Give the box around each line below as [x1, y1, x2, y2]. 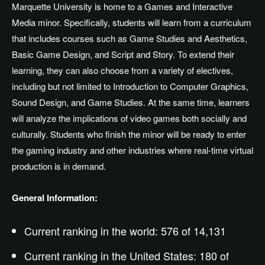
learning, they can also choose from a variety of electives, [12, 63, 233, 76]
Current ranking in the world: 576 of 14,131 [24, 222, 226, 238]
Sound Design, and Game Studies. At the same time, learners [12, 95, 250, 108]
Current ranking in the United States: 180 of [24, 247, 229, 263]
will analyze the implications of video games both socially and [12, 111, 247, 124]
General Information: [12, 190, 98, 204]
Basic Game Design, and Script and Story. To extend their [12, 47, 234, 60]
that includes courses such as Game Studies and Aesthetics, [12, 31, 247, 44]
